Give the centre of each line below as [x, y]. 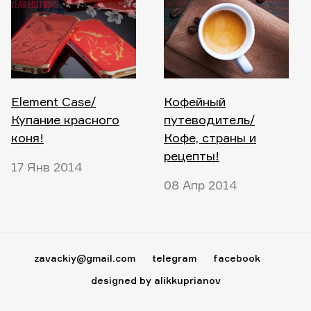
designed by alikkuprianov [155, 280]
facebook [237, 258]
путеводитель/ [209, 120]
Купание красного [65, 120]
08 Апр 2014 [201, 185]
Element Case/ [53, 102]
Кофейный [195, 102]
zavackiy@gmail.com [85, 258]
